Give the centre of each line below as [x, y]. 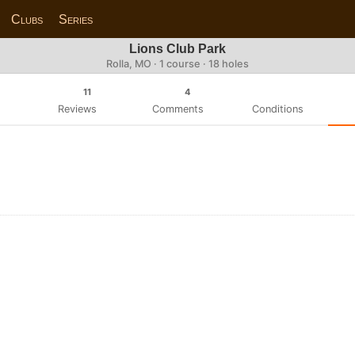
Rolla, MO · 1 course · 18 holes [177, 64]
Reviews [77, 109]
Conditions [278, 109]
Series [76, 19]
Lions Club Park [177, 49]
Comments [177, 109]
